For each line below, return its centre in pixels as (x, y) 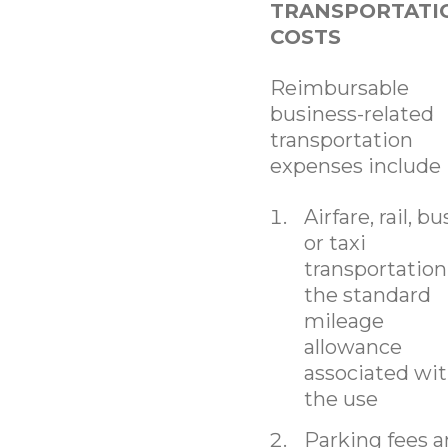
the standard (367, 294)
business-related (351, 113)
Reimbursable (339, 87)
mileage (343, 320)
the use (340, 398)
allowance (352, 346)
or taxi (334, 242)
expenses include (355, 165)
